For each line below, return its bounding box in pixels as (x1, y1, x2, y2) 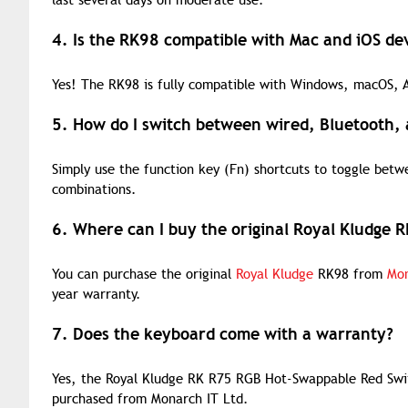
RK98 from (313, 266, 387, 282)
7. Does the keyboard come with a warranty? (52, 323, 393, 344)
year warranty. (52, 286, 141, 302)
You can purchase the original (52, 266, 236, 282)
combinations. (52, 181, 137, 198)
